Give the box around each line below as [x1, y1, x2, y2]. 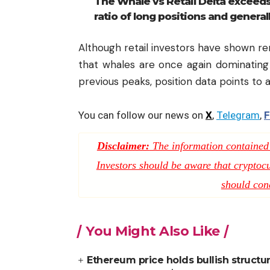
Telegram [216, 108, 260, 121]
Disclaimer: [96, 139, 149, 152]
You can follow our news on [78, 108, 206, 121]
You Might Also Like [86, 222, 220, 239]
